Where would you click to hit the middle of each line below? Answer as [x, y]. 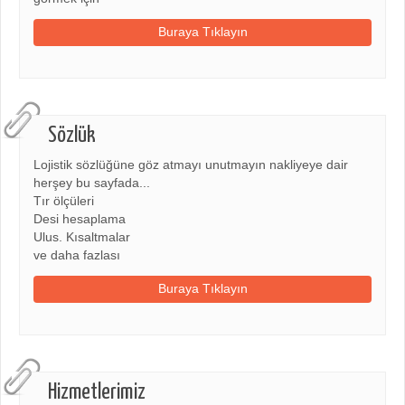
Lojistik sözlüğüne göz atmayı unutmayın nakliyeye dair [191, 165]
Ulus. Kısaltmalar [82, 237]
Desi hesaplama [80, 219]
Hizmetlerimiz [97, 392]
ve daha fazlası [77, 255]
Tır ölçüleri [64, 201]
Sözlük [72, 135]
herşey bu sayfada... [92, 183]
